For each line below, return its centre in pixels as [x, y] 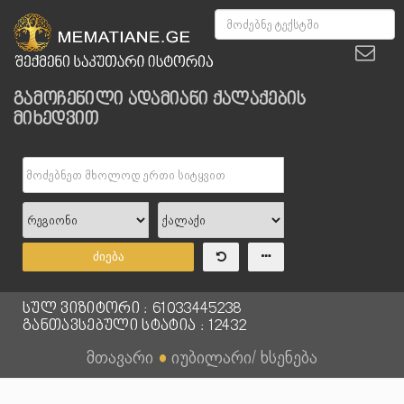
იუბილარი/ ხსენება [244, 357]
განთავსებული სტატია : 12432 [134, 326]
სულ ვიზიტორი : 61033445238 [132, 309]
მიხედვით [56, 120]
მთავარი [120, 357]
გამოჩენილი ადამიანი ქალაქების [160, 100]
